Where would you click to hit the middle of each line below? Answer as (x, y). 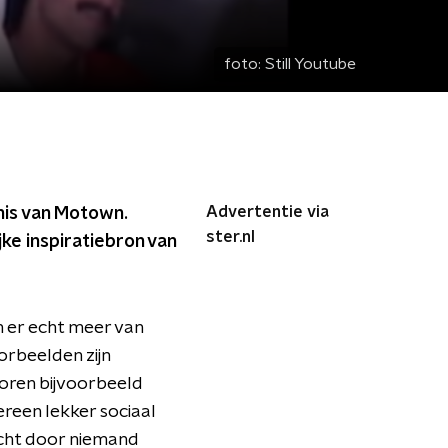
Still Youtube (310, 64)
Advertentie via (267, 212)
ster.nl (230, 237)
